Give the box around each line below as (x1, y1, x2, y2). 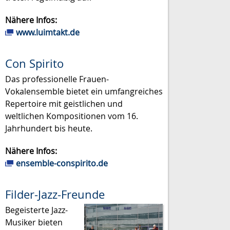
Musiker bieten (5, 217, 63, 228)
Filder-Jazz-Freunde (5, 186, 105, 202)
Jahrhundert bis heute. (5, 123, 92, 135)
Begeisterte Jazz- (5, 204, 68, 216)
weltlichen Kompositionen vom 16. (5, 110, 138, 122)
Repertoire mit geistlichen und (5, 98, 123, 110)
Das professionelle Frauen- (5, 73, 109, 85)
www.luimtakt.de (16, 26, 80, 38)
